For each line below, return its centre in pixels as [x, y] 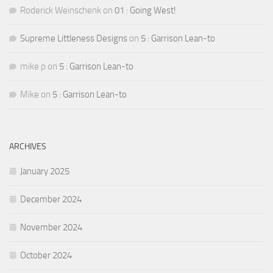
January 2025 [45, 171]
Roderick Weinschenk [61, 10]
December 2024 [51, 199]
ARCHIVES [28, 146]
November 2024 [51, 227]
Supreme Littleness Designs [74, 38]
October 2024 [46, 255]
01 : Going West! [145, 10]
